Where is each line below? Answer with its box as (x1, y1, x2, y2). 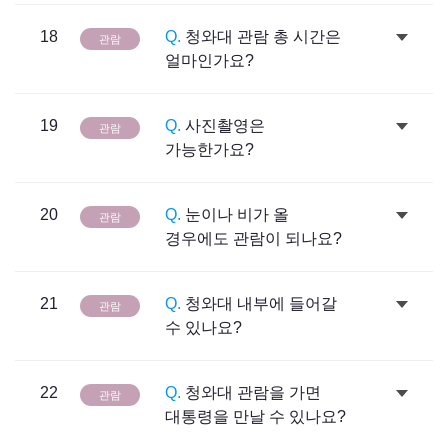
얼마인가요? (165, 52, 254, 69)
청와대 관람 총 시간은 (181, 28, 341, 45)
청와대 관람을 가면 (181, 384, 321, 401)
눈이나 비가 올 (181, 206, 289, 223)
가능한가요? (165, 141, 254, 158)
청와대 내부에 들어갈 (181, 295, 337, 312)
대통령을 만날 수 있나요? (165, 408, 346, 425)
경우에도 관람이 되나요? (165, 230, 342, 247)
